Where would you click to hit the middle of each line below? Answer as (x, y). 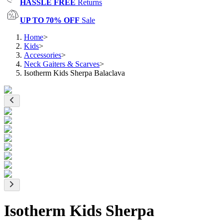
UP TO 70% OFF (50, 20)
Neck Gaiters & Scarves (62, 64)
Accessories (43, 55)
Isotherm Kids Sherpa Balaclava (74, 73)
